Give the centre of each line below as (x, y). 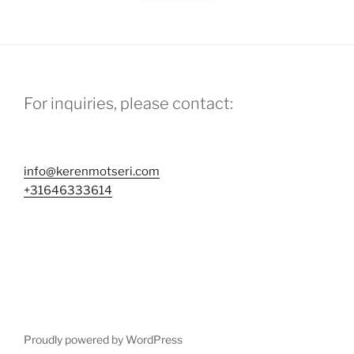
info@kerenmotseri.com (92, 171)
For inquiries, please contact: (128, 103)
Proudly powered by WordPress (103, 339)
